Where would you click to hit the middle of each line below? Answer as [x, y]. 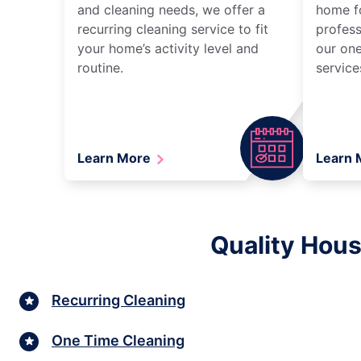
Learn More [116, 158]
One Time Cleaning [118, 341]
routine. [100, 67]
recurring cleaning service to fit [173, 29]
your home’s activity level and [168, 48]
